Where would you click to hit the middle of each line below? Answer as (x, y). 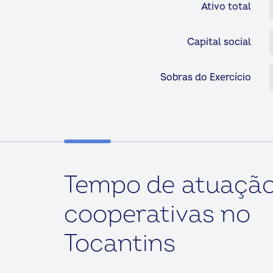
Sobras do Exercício (206, 77)
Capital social (219, 42)
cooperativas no (157, 214)
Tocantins (120, 243)
